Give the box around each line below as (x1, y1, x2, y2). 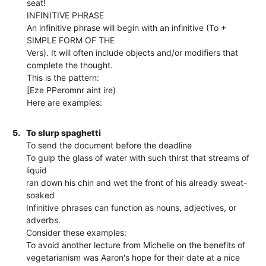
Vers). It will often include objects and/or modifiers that (27, 47, 239, 58)
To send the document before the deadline (26, 140, 192, 150)
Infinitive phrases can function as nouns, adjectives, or (26, 202, 237, 213)
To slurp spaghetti (26, 127, 102, 138)
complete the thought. (27, 59, 113, 70)
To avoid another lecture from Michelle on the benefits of (26, 239, 246, 250)
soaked (26, 189, 55, 200)
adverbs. (26, 214, 61, 225)
